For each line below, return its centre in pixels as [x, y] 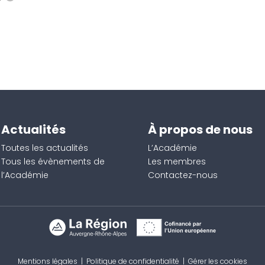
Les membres [177, 161]
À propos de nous [200, 129]
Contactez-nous [182, 175]
